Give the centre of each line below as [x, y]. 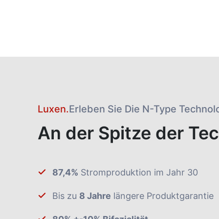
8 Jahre [95, 196]
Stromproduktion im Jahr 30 [138, 173]
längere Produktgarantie [162, 196]
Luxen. [53, 109]
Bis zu [66, 196]
